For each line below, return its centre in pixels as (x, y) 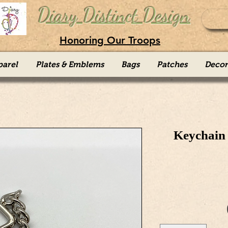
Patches (172, 64)
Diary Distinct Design (114, 15)
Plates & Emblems (69, 64)
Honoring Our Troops (110, 40)
